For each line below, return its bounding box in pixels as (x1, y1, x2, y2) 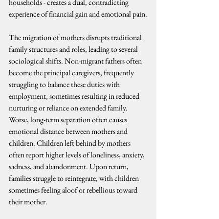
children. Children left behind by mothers (9, 138, 132, 148)
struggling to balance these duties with (9, 79, 121, 89)
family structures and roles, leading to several (9, 44, 139, 54)
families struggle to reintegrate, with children (9, 173, 140, 183)
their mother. (9, 197, 47, 207)
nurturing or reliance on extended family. (9, 103, 128, 113)
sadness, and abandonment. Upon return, (9, 161, 130, 172)
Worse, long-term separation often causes (9, 114, 129, 125)
